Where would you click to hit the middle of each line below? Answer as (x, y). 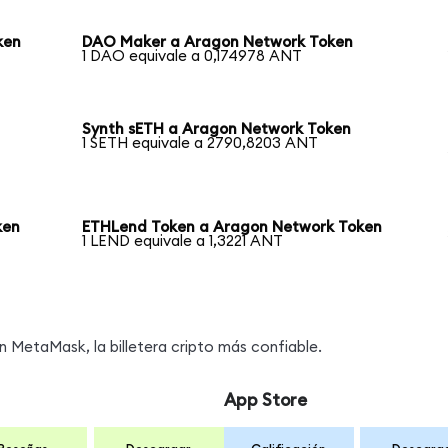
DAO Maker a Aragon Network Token (218, 42)
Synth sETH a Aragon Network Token (217, 130)
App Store (265, 401)
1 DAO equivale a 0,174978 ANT (192, 56)
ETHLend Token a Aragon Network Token (232, 228)
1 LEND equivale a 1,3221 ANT (183, 242)
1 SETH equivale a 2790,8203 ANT (200, 144)
